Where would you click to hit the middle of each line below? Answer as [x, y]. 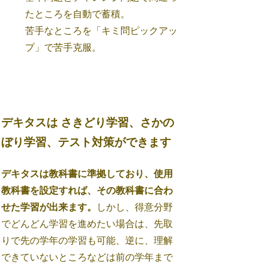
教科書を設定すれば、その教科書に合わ [87, 191]
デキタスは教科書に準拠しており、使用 [87, 174]
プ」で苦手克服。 [63, 48]
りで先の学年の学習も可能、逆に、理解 [87, 241]
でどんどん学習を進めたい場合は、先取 [87, 224]
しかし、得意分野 [135, 207]
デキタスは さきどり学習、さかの [88, 122]
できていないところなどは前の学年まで [87, 257]
